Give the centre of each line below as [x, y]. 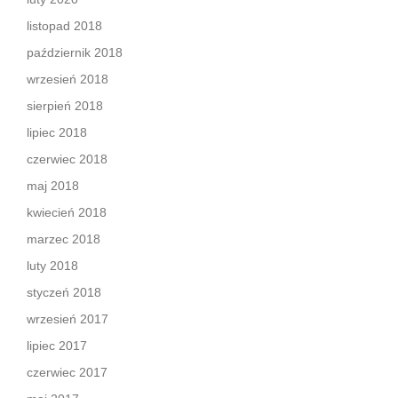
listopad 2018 [64, 26]
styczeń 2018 [64, 292]
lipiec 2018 [57, 132]
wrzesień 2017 [68, 319]
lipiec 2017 [57, 346]
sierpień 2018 [65, 106]
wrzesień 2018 [68, 79]
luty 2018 [52, 266]
